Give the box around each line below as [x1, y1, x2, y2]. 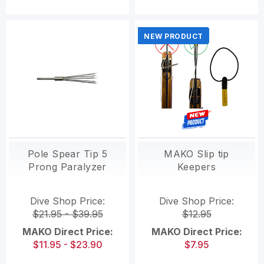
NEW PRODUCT [144, 32, 203, 41]
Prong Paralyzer [28, 161, 107, 173]
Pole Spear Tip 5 [27, 148, 108, 160]
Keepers [177, 161, 216, 173]
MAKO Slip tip [164, 148, 229, 160]
